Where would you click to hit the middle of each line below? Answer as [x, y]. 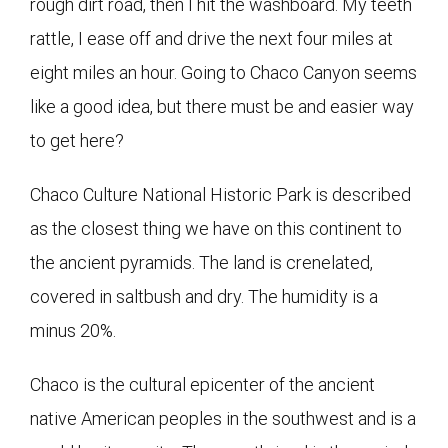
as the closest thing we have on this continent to [216, 228]
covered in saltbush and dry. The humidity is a [204, 296]
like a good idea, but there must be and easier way [222, 106]
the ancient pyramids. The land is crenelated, [201, 262]
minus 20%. [73, 330]
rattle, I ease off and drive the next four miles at [211, 38]
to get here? [77, 140]
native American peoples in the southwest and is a [223, 418]
